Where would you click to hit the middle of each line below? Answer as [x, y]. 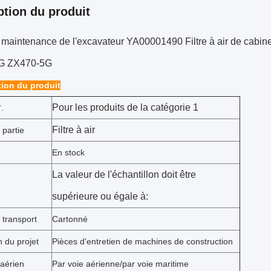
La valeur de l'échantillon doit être [124, 175]
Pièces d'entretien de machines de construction [142, 241]
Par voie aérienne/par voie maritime [120, 264]
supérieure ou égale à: [100, 196]
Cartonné [70, 219]
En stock [68, 152]
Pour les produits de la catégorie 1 [125, 107]
